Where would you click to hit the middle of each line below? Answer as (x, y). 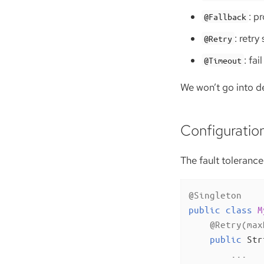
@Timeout (223, 60)
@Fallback (225, 17)
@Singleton (215, 194)
